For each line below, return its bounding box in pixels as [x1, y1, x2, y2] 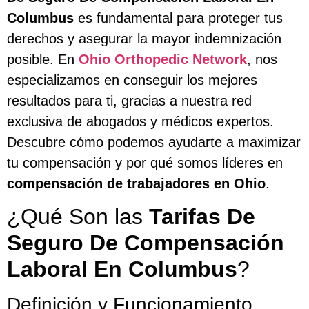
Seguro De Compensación [7, 230, 284, 256]
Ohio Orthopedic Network [79, 51, 247, 67]
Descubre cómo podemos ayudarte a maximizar [7, 134, 301, 150]
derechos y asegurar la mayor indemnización [7, 30, 281, 46]
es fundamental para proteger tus [74, 10, 283, 26]
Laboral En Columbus [7, 257, 237, 282]
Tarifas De [149, 204, 255, 230]
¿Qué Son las [7, 204, 149, 230]
